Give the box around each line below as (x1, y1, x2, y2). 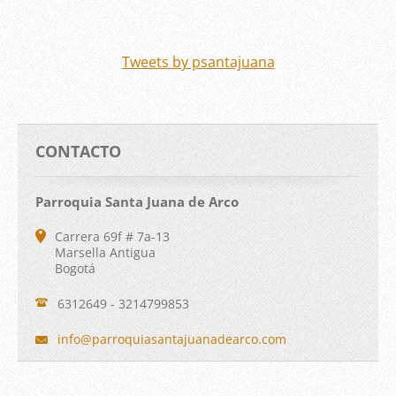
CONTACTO (35, 141, 121, 163)
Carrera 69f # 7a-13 (55, 228, 170, 246)
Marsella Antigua (55, 244, 156, 262)
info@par (57, 331, 112, 348)
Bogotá (55, 260, 95, 278)
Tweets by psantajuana (121, 52, 275, 72)
